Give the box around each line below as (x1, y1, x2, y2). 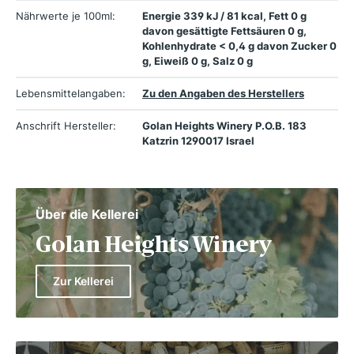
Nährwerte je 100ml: (16, 9, 115, 22)
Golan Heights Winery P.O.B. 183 (142, 119, 307, 132)
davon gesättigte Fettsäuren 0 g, (142, 24, 307, 37)
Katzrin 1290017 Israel (142, 134, 254, 147)
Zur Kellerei (53, 273, 114, 288)
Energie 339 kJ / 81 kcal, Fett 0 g (142, 9, 307, 22)
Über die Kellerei (36, 205, 138, 222)
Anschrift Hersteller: (16, 119, 116, 132)
